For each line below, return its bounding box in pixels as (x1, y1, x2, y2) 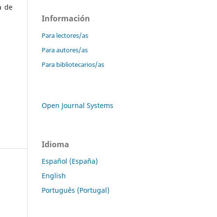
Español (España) (42, 156, 98, 166)
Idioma (42, 139, 69, 150)
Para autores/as (42, 45, 88, 54)
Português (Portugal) (42, 185, 109, 195)
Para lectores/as (42, 31, 88, 40)
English (42, 170, 66, 180)
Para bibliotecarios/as (42, 60, 104, 69)
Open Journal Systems (42, 100, 113, 110)
